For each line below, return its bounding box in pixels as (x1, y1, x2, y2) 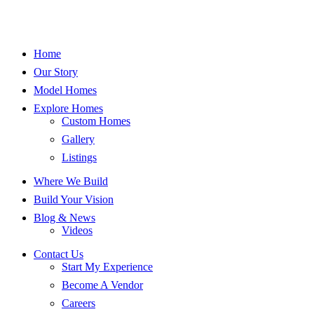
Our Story (34, 66, 78, 78)
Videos (62, 224, 93, 236)
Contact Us (34, 248, 83, 260)
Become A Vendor (62, 279, 143, 291)
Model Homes (34, 84, 97, 96)
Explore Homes (34, 102, 103, 114)
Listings (62, 151, 97, 163)
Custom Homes (62, 115, 130, 127)
